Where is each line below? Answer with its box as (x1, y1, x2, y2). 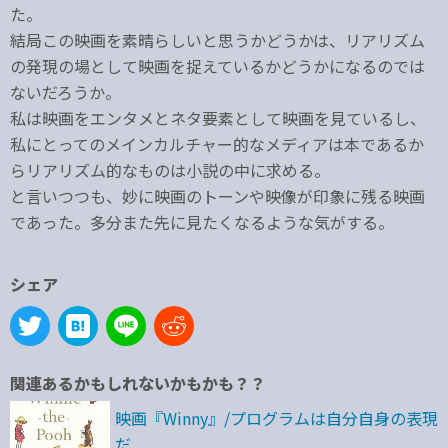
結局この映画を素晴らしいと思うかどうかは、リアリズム (10, 28, 425, 52)
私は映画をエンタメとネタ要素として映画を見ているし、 (10, 106, 426, 130)
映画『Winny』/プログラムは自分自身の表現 (115, 406, 438, 431)
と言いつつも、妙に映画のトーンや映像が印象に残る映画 (10, 184, 425, 208)
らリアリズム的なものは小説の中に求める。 (10, 158, 330, 182)
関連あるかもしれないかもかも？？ (10, 371, 266, 395)
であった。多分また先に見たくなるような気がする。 (10, 210, 394, 234)
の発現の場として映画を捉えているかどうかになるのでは (10, 54, 425, 78)
